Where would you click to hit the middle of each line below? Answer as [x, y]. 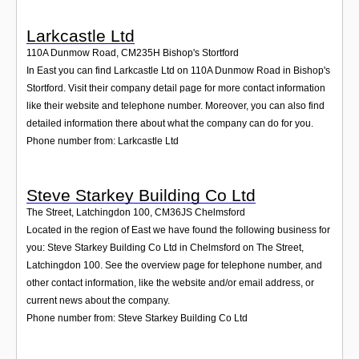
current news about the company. [98, 300]
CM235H [141, 53]
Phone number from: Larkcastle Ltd [103, 141]
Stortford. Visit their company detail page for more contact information [176, 89]
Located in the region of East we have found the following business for [178, 230]
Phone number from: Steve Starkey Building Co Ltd [137, 318]
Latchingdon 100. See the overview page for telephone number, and [174, 265]
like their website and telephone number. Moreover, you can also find [175, 106]
